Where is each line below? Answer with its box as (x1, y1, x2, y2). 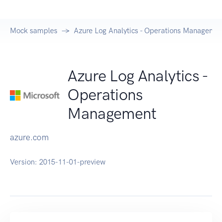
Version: (10, 158, 39, 167)
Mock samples (10, 26, 57, 36)
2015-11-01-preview (39, 158, 106, 167)
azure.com (10, 132, 49, 143)
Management (67, 104, 157, 123)
